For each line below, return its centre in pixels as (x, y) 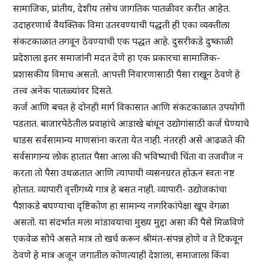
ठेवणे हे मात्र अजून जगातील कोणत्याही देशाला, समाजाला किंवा (121, 255)
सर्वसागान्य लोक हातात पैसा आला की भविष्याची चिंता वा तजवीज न (128, 156)
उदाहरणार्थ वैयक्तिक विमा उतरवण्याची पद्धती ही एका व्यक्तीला (122, 25)
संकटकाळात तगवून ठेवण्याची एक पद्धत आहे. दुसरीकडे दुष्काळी (123, 41)
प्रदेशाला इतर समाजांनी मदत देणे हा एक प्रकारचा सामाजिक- (117, 58)
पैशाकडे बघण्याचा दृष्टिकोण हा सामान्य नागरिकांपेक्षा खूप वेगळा (121, 206)
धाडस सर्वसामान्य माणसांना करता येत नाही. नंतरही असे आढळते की (129, 140)
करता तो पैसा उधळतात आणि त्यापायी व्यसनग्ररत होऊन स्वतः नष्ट (124, 173)
